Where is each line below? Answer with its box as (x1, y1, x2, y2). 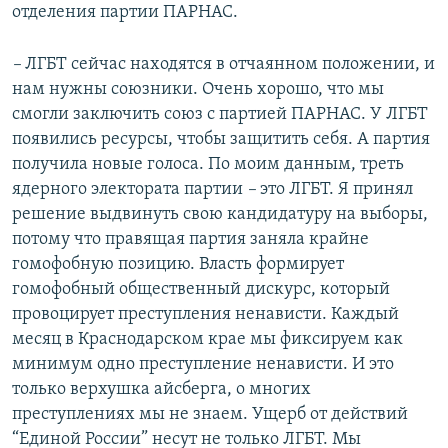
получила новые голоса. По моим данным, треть (12, 155, 404, 175)
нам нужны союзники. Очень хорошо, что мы (12, 80, 384, 100)
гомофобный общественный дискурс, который (12, 280, 390, 300)
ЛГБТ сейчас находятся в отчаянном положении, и (25, 55, 435, 75)
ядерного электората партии (12, 180, 247, 200)
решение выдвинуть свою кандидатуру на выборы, (12, 205, 428, 225)
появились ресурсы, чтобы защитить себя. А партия (12, 130, 430, 150)
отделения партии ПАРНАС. (12, 3, 238, 23)
